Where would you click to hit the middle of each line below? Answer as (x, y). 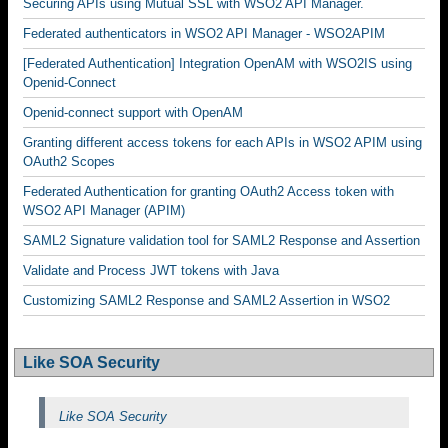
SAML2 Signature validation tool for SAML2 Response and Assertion (221, 240)
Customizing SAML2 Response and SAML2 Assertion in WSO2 (206, 300)
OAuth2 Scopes (69, 161)
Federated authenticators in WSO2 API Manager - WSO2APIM (204, 33)
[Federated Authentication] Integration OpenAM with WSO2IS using (217, 63)
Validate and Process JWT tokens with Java (151, 270)
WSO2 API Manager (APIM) (104, 210)
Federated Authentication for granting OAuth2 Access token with (208, 191)
